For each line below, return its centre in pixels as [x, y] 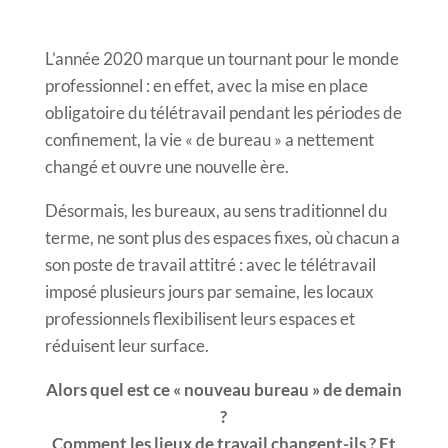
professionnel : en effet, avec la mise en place [206, 85]
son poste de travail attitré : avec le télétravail [210, 264]
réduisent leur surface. [126, 345]
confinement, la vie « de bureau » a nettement [209, 139]
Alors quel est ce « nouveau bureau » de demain [223, 389]
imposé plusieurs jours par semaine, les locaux [209, 291]
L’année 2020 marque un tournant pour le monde [221, 58]
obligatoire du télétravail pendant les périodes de [223, 112]
